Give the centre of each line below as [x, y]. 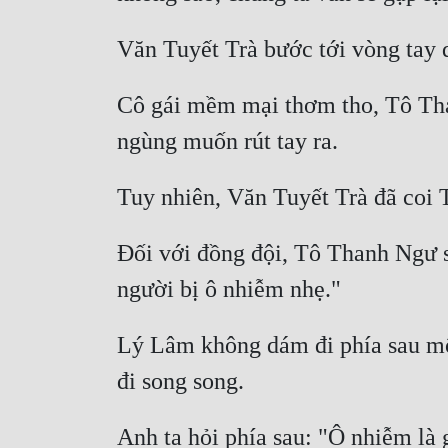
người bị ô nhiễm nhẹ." [232, 289]
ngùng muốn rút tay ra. [230, 141]
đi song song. [183, 381]
